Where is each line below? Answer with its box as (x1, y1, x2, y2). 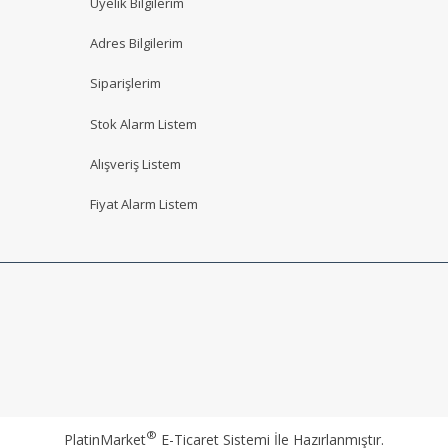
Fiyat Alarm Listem (90, 195, 198, 214)
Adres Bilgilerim (90, 34, 183, 53)
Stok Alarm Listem (90, 114, 197, 133)
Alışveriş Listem (90, 154, 181, 173)
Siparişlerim (90, 74, 161, 93)
